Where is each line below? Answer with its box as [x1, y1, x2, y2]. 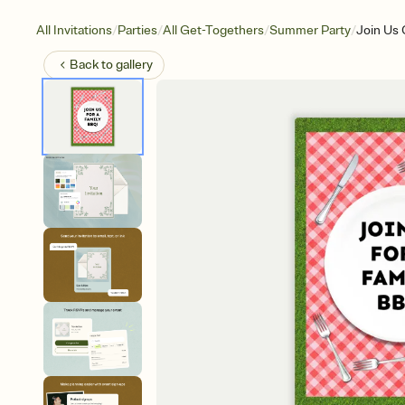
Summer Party [269, 23, 351, 38]
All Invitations [36, 23, 112, 38]
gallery [116, 57, 153, 72]
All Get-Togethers [163, 23, 264, 38]
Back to [70, 57, 116, 72]
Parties [118, 23, 157, 38]
